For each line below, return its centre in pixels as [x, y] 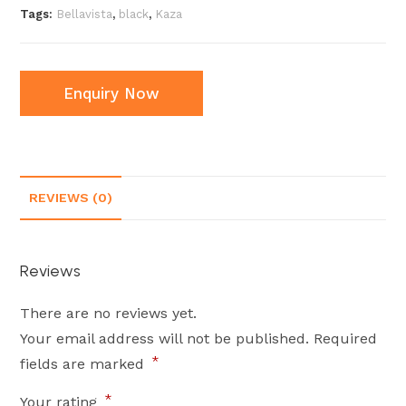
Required [346, 338]
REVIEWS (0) [71, 198]
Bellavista [85, 14]
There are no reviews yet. [109, 313]
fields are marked [85, 364]
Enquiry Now [112, 93]
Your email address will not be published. [165, 338]
